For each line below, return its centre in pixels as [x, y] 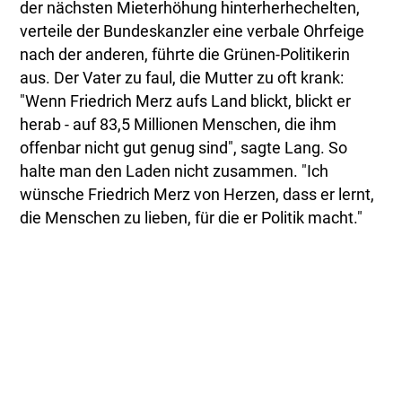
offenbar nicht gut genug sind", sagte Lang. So [184, 149]
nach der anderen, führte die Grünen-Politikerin [185, 55]
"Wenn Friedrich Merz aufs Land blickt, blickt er [186, 102]
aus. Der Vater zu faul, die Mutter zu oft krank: [182, 79]
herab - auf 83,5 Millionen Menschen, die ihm [179, 125]
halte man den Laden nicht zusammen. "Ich [175, 172]
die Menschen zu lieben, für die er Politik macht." [192, 218]
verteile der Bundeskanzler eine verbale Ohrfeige [192, 32]
